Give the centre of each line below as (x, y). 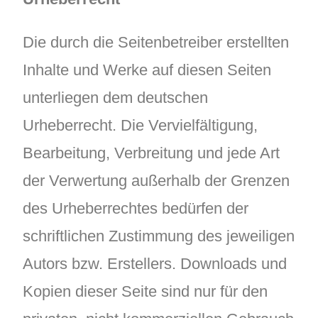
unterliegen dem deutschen (115, 97)
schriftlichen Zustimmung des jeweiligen (159, 236)
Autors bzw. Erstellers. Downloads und (155, 263)
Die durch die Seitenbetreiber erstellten (156, 42)
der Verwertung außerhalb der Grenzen (156, 180)
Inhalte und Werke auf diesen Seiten (147, 70)
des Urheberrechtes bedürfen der (136, 208)
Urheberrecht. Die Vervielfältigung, (140, 125)
